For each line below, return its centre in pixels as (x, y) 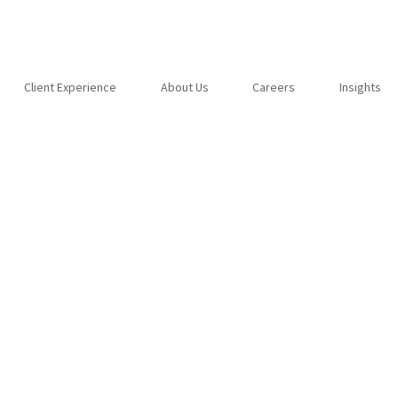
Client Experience (70, 87)
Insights (361, 87)
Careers (274, 87)
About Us (184, 87)
